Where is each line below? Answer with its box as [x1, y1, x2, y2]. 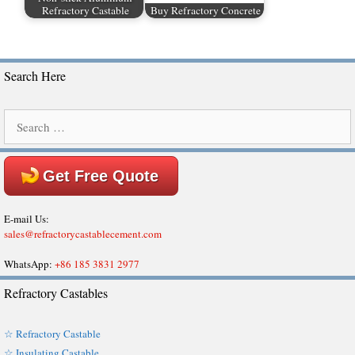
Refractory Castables [4, 284, 108, 301]
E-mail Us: [4, 211, 49, 226]
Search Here [4, 67, 66, 84]
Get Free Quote [43, 167, 158, 185]
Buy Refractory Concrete [151, 3, 261, 18]
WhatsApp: [4, 256, 55, 271]
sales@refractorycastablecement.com [4, 226, 162, 241]
